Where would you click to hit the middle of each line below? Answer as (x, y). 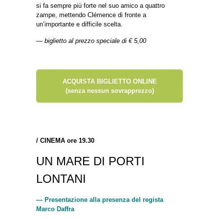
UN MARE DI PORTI (90, 161)
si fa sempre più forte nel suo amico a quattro (100, 5)
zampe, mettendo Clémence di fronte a (91, 15)
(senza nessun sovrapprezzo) (109, 90)
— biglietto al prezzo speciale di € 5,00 (91, 41)
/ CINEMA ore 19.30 (65, 140)
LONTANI (61, 178)
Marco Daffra (55, 209)
